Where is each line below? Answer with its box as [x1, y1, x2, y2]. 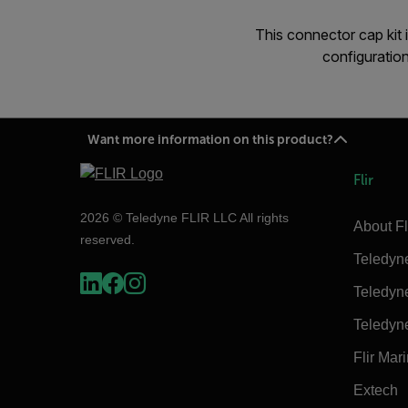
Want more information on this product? [87, 132, 333, 148]
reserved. [80, 231, 135, 247]
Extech [353, 382, 398, 398]
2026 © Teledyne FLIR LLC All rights [80, 209, 289, 225]
